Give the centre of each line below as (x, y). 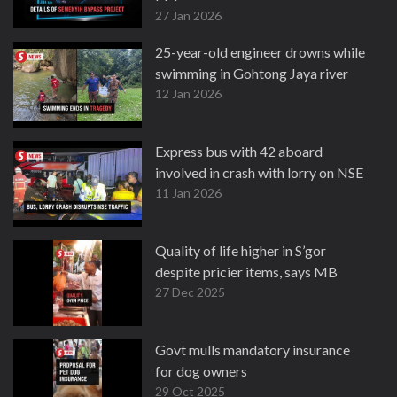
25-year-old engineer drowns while (260, 52)
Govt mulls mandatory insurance (253, 350)
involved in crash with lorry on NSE (259, 172)
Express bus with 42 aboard (239, 151)
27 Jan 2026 (188, 16)
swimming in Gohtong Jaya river (252, 73)
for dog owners (201, 371)
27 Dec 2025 (190, 292)
